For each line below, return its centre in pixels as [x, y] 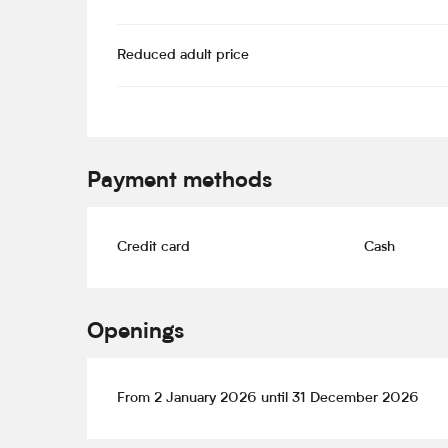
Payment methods [180, 182]
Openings [136, 333]
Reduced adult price [183, 56]
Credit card [154, 247]
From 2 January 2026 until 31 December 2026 [268, 399]
